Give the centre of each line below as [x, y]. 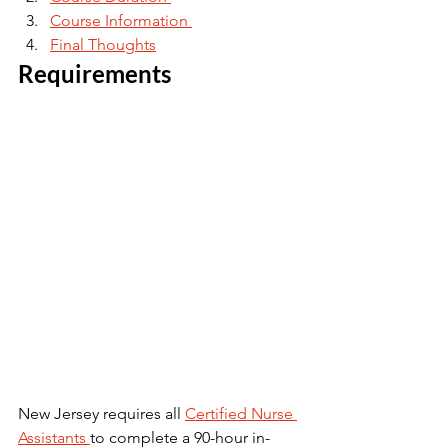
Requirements [97, 73]
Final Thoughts [103, 44]
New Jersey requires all [101, 414]
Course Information [121, 20]
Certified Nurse [241, 414]
